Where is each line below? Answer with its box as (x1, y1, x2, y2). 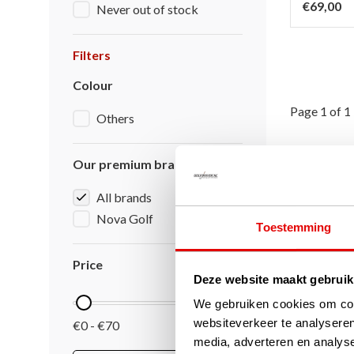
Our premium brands (73, 156, 196, 171)
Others (96, 111, 134, 126)
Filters (73, 47, 111, 62)
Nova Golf (96, 211, 153, 226)
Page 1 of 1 (290, 103, 351, 119)
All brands (96, 190, 152, 205)
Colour (73, 77, 113, 92)
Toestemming (256, 220, 332, 235)
